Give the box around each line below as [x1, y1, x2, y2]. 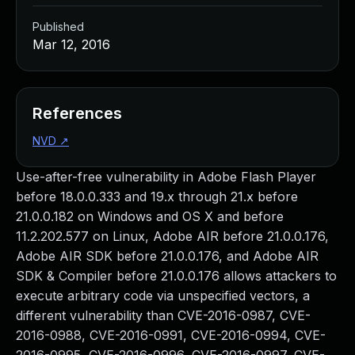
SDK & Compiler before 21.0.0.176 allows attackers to [16, 268, 337, 284]
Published [32, 20, 84, 33]
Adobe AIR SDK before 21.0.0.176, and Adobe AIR [16, 248, 319, 264]
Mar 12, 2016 [32, 36, 110, 52]
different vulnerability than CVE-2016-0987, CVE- [16, 307, 311, 323]
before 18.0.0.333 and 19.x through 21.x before [16, 189, 298, 204]
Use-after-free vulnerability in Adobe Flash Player [16, 169, 316, 185]
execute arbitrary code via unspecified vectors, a [16, 288, 310, 303]
